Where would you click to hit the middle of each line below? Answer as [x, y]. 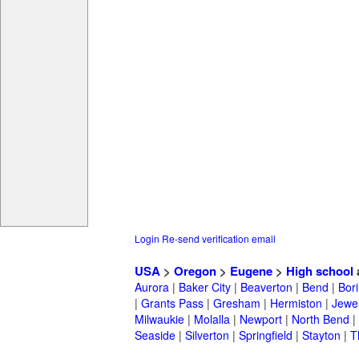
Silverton [207, 335]
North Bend [321, 319]
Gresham [237, 303]
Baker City [205, 287]
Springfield [266, 335]
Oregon [195, 271]
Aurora [152, 287]
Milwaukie [159, 319]
